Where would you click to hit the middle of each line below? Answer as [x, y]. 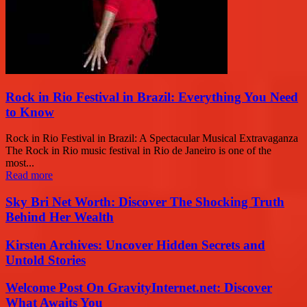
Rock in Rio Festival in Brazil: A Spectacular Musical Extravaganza [152, 138]
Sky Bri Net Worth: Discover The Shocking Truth [145, 202]
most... [20, 163]
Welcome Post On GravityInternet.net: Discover [139, 288]
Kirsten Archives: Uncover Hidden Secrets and [135, 245]
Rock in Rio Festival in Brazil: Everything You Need [152, 97]
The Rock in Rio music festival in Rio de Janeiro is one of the [138, 151]
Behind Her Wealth [60, 217]
